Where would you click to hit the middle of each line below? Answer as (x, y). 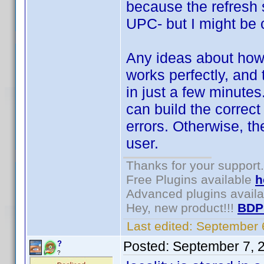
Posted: (148, 246)
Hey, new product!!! (182, 208)
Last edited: (160, 226)
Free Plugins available (191, 179)
